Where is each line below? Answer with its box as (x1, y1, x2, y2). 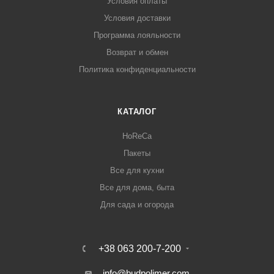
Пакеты (124, 149, 150, 158)
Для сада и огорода (100, 200, 174, 210)
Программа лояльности (94, 31, 180, 40)
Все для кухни (110, 166, 164, 176)
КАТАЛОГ (117, 107, 157, 117)
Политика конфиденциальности (78, 65, 196, 75)
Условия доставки (103, 13, 171, 23)
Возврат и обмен (106, 48, 168, 57)
